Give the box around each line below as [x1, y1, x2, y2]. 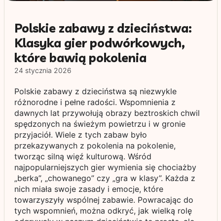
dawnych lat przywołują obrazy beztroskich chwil [14, 108, 200, 118]
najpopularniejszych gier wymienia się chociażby [14, 162, 196, 172]
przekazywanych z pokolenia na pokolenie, [14, 141, 176, 150]
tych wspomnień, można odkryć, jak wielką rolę [14, 206, 192, 216]
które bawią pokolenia [14, 50, 147, 65]
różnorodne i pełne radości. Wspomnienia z [14, 97, 176, 107]
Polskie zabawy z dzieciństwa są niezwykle [14, 86, 177, 96]
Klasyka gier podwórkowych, [14, 35, 185, 50]
